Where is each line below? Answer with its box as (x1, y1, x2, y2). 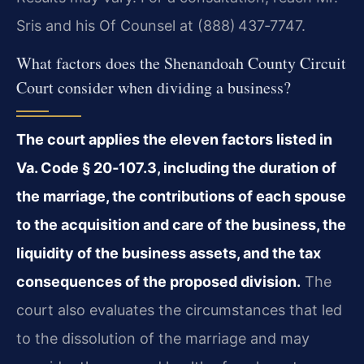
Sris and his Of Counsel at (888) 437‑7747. (16, 16, 305, 34)
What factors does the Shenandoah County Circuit (16, 52, 346, 75)
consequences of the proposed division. (16, 273, 301, 291)
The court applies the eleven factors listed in (16, 131, 332, 149)
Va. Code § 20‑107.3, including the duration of (16, 159, 336, 177)
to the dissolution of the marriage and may (16, 330, 310, 348)
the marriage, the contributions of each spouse (16, 188, 346, 206)
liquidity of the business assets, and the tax (16, 245, 321, 262)
